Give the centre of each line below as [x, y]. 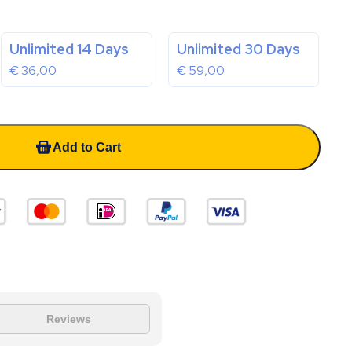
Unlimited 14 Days [69, 49]
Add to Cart [86, 147]
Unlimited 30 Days [238, 49]
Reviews [68, 319]
